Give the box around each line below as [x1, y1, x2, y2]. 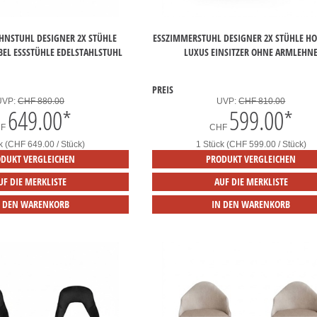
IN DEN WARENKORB [212, 197, 291, 212]
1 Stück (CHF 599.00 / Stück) [195, 139, 306, 150]
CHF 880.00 [17, 96, 64, 107]
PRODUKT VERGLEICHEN [206, 152, 296, 166]
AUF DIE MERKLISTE [214, 175, 288, 189]
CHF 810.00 [238, 96, 286, 107]
